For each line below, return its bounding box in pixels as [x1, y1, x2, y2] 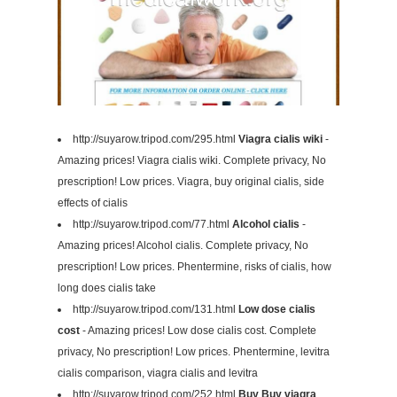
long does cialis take [58, 282, 156, 295]
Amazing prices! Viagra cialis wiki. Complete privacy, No [58, 154, 326, 167]
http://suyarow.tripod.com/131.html [73, 303, 238, 316]
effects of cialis [58, 197, 128, 210]
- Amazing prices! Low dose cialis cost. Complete [80, 324, 316, 338]
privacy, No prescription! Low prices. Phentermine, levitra [58, 346, 330, 359]
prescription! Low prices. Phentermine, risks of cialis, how [58, 261, 331, 274]
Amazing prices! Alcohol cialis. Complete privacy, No [58, 239, 308, 253]
